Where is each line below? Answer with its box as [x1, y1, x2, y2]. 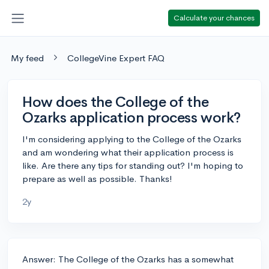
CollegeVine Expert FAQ [67, 52, 165, 64]
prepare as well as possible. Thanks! [22, 172, 172, 184]
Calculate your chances [174, 12, 255, 23]
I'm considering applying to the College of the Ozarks [22, 133, 241, 145]
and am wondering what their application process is [22, 146, 234, 158]
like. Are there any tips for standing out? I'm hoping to [22, 159, 243, 171]
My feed [11, 52, 44, 64]
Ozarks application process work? [22, 108, 241, 127]
